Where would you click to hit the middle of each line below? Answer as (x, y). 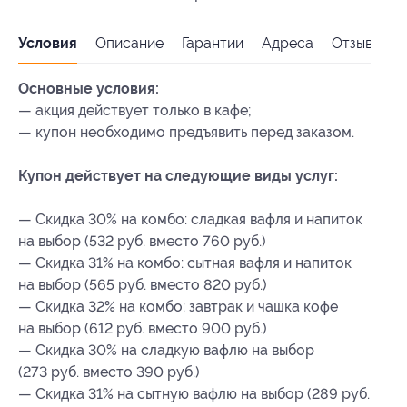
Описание (129, 43)
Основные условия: (89, 88)
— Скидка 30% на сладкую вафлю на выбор (166, 350)
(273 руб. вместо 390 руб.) (109, 372)
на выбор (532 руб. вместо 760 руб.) (142, 241)
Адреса (288, 43)
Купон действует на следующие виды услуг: (178, 175)
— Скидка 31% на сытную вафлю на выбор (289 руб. (194, 393)
